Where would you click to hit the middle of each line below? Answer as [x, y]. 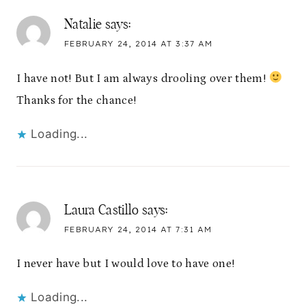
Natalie [83, 25]
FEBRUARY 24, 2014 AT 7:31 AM [138, 229]
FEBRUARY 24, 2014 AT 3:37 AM [138, 44]
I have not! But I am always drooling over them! [143, 78]
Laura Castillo [102, 210]
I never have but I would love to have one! [126, 264]
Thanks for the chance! [76, 100]
